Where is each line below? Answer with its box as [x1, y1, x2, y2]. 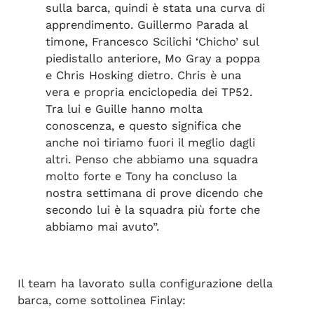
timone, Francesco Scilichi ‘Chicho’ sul [45, 34, 259, 48]
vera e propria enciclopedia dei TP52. [45, 85, 252, 99]
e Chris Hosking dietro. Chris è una [45, 68, 241, 82]
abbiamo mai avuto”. [45, 219, 159, 233]
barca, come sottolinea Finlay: [17, 293, 186, 307]
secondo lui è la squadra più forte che [45, 203, 260, 217]
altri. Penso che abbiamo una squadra [45, 152, 258, 166]
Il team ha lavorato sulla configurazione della [17, 276, 273, 290]
